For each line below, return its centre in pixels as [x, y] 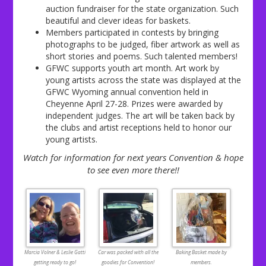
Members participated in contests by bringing [132, 33]
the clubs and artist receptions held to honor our [139, 128]
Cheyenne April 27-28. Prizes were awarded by [134, 104]
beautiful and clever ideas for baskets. [118, 21]
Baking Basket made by [202, 252]
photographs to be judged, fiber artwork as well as [143, 45]
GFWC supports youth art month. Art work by [133, 68]
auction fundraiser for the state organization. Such [142, 9]
